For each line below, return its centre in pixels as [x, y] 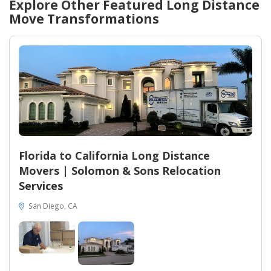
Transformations [102, 19]
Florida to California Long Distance [114, 156]
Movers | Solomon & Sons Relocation [120, 171]
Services [41, 186]
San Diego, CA [52, 206]
